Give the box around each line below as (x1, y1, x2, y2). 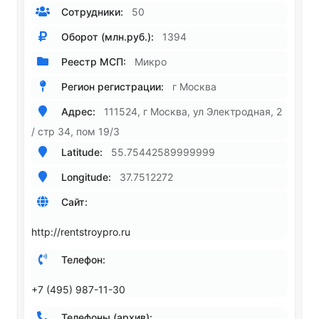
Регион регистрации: (58, 80, 164, 93)
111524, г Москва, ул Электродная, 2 (104, 105, 282, 117)
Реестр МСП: (58, 56, 126, 68)
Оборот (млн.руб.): (58, 31, 154, 43)
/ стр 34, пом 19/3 (31, 125, 120, 138)
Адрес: (58, 105, 95, 117)
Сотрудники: (58, 6, 123, 18)
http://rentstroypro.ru (31, 226, 130, 239)
